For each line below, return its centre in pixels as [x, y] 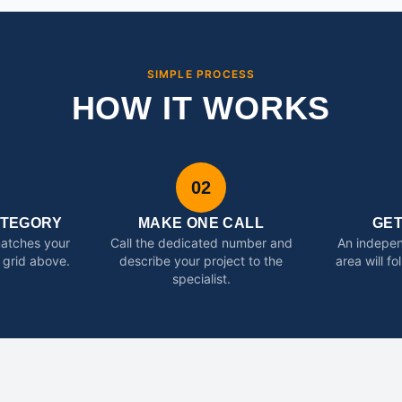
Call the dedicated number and [201, 243]
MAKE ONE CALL [201, 223]
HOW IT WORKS [201, 108]
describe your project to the [201, 261]
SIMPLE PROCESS [201, 74]
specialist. [201, 279]
